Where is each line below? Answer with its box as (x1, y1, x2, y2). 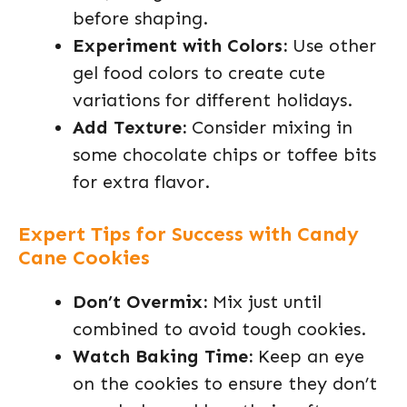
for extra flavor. (73, 171, 210, 193)
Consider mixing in (186, 116, 352, 138)
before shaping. (73, 7, 208, 29)
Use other (287, 35, 376, 56)
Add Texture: (73, 116, 186, 138)
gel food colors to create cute (73, 62, 325, 84)
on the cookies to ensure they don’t (73, 372, 377, 394)
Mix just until (207, 291, 322, 313)
